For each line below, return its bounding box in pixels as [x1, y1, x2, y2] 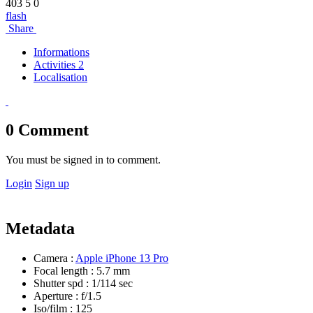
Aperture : [34, 290, 81, 303]
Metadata [6, 219, 75, 238]
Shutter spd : [34, 277, 89, 290]
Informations [34, 45, 89, 58]
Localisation [34, 71, 87, 83]
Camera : [34, 252, 73, 265]
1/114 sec [92, 277, 133, 290]
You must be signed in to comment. [6, 154, 161, 166]
